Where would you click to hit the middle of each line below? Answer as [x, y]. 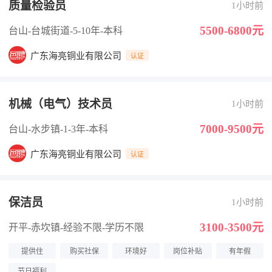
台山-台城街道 [39, 30]
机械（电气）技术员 [60, 104]
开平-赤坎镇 [34, 227]
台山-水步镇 [34, 129]
